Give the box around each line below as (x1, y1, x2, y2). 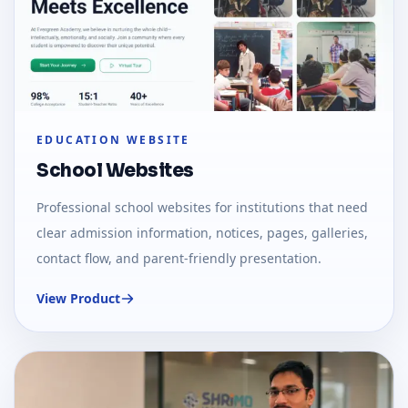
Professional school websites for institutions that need (36, 199, 368, 217)
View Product (36, 290, 120, 308)
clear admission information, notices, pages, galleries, (36, 224, 368, 242)
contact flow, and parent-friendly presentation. (36, 250, 321, 268)
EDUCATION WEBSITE (36, 132, 190, 148)
